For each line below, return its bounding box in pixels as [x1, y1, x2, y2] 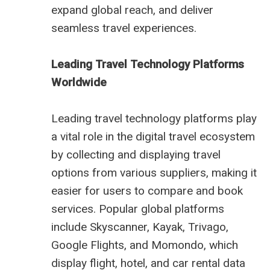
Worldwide [51, 75, 107, 90]
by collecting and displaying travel [51, 148, 221, 162]
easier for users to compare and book [51, 184, 243, 198]
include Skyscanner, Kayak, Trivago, [51, 220, 228, 234]
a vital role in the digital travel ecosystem [51, 130, 255, 144]
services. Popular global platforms [51, 202, 224, 216]
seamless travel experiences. [51, 21, 196, 36]
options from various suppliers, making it [51, 166, 257, 180]
